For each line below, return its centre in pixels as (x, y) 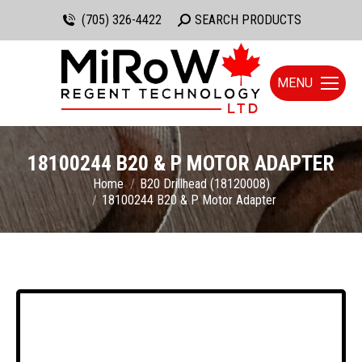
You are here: (57, 185)
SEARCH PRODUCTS (248, 20)
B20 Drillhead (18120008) (204, 184)
